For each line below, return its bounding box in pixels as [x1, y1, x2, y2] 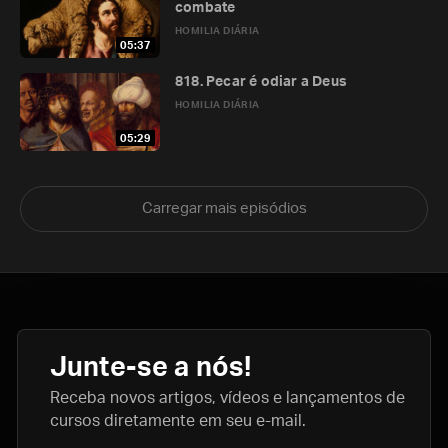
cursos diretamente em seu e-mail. [50, 413, 306, 429]
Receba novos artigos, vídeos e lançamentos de [50, 390, 405, 406]
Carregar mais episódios [141, 201, 307, 216]
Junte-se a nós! [50, 354, 252, 381]
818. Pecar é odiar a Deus [175, 75, 347, 89]
